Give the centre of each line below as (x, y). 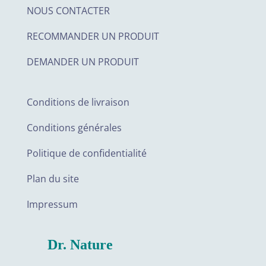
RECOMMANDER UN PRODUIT (93, 36)
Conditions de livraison (78, 102)
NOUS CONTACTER (68, 11)
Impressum (52, 205)
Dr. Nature (80, 245)
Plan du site (53, 179)
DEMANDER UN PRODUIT (83, 62)
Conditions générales (74, 128)
